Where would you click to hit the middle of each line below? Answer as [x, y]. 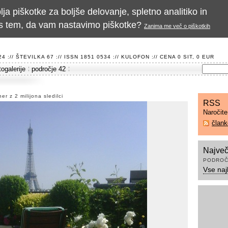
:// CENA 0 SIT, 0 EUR [182, 57]
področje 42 [49, 69]
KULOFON [135, 57]
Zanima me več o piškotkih [177, 26]
